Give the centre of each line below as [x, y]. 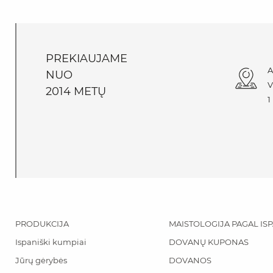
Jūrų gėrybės [41, 260]
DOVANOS [190, 260]
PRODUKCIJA [42, 224]
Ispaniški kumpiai [51, 242]
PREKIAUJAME [87, 58]
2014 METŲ [76, 91]
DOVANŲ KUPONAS [208, 242]
